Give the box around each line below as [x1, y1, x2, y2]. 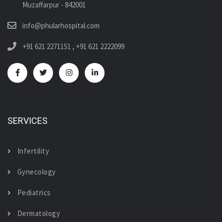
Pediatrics [17, 187, 51, 197]
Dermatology [17, 208, 60, 218]
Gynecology [17, 166, 56, 176]
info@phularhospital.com [22, 20, 100, 30]
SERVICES [7, 115, 48, 126]
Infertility [17, 146, 49, 156]
